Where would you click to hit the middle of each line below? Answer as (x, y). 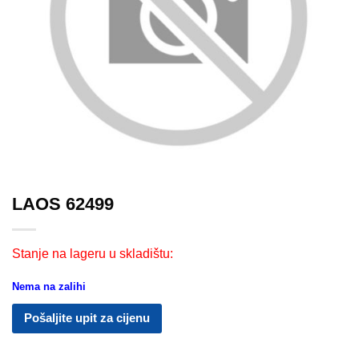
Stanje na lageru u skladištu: (93, 254)
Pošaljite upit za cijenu (87, 317)
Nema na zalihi (49, 286)
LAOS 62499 (63, 204)
